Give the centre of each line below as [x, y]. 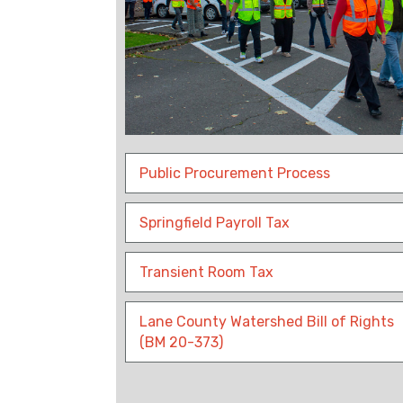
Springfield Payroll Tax [215, 223]
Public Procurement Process [235, 174]
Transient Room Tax [206, 273]
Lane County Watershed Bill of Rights [267, 322]
